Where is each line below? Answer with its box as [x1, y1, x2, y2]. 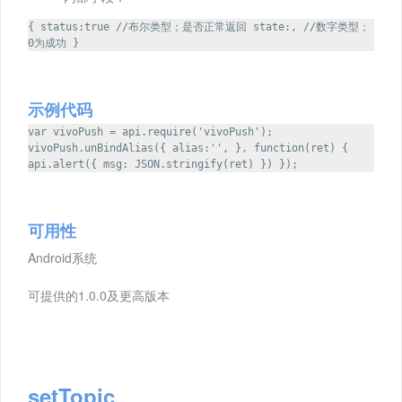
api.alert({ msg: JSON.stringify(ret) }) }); [28, 158, 298, 171]
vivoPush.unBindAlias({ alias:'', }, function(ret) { [28, 142, 348, 155]
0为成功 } [28, 37, 79, 50]
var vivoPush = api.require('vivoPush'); [28, 126, 273, 139]
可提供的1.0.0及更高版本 [28, 286, 170, 305]
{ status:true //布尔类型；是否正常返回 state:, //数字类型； [28, 21, 370, 34]
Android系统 [28, 249, 97, 267]
